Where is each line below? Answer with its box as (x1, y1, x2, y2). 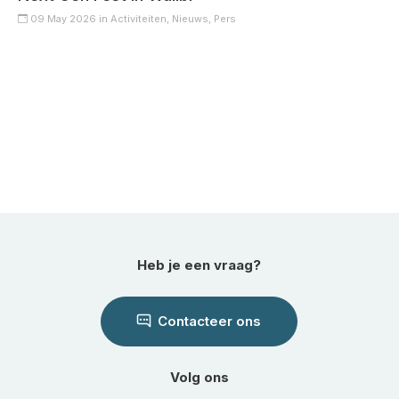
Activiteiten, (110, 12, 172, 25)
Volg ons (169, 369, 229, 386)
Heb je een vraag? (137, 256, 262, 273)
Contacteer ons (154, 313, 262, 330)
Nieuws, (172, 12, 214, 25)
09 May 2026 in (28, 12, 110, 25)
